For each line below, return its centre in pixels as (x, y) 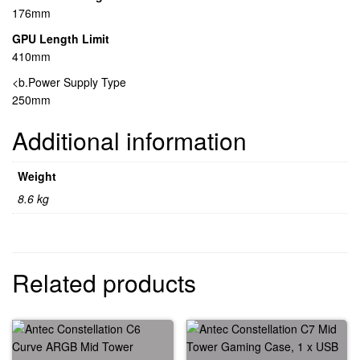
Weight (37, 176)
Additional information (129, 140)
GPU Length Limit (61, 38)
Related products (104, 282)
